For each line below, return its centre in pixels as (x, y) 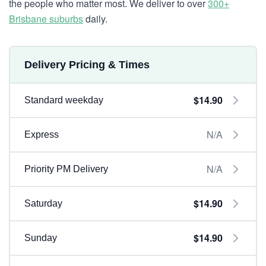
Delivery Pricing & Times (87, 65)
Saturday (43, 203)
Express (42, 134)
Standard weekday (64, 100)
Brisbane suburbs (46, 19)
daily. (95, 19)
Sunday (41, 238)
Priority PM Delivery (66, 169)
